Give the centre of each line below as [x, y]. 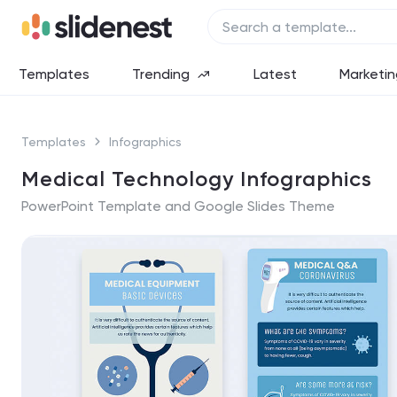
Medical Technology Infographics [197, 179]
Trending [161, 74]
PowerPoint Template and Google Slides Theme [178, 206]
